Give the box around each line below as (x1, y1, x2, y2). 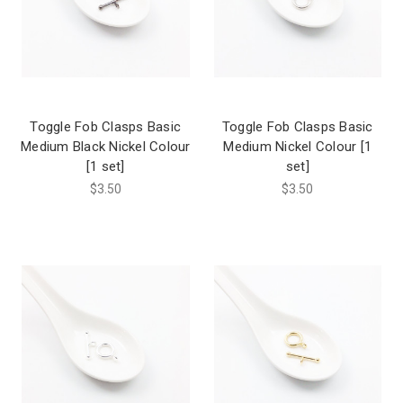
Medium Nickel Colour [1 (223, 138, 372, 155)
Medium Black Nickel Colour (21, 138, 191, 155)
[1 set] (85, 157, 125, 175)
